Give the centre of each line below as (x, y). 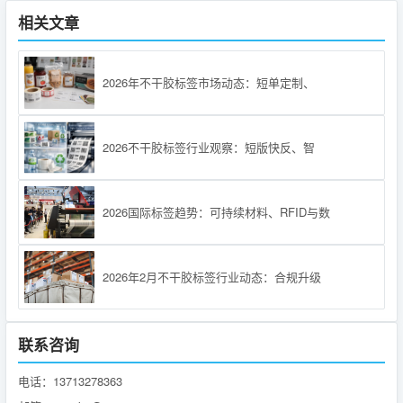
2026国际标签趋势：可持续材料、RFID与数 (216, 212)
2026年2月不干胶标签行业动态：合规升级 (212, 277)
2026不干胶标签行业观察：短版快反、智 (209, 147)
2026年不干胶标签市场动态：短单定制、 (209, 82)
